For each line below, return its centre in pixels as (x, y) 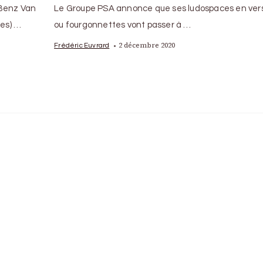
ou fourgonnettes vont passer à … (123, 25)
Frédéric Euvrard (82, 45)
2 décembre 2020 (147, 45)
